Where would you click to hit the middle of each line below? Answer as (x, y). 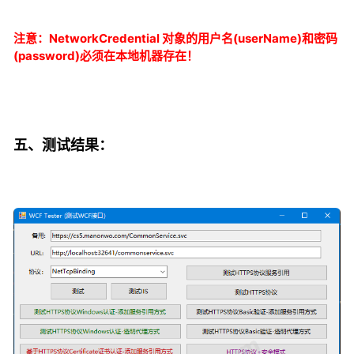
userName (267, 39)
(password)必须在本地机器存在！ (106, 56)
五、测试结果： (63, 145)
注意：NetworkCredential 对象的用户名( (126, 39)
